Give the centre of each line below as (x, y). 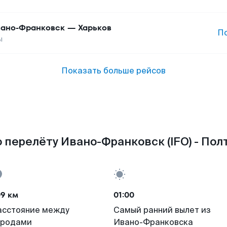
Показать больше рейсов (113, 71)
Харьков (95, 28)
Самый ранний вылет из (162, 210)
